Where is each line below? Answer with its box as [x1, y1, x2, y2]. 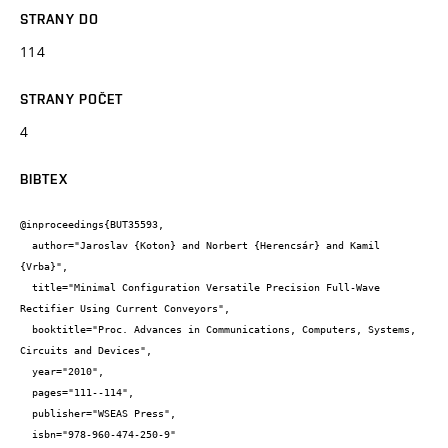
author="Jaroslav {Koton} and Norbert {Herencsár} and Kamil [20, 240, 32, 252]
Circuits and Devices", [20, 345, 152, 357]
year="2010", [20, 366, 32, 378]
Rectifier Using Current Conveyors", [20, 303, 230, 315]
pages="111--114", [20, 387, 32, 399]
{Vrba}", [20, 261, 68, 273]
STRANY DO [20, 10, 100, 27]
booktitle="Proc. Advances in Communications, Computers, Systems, [20, 324, 32, 336]
